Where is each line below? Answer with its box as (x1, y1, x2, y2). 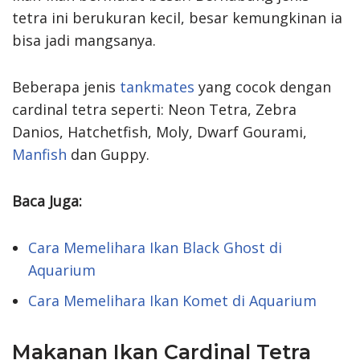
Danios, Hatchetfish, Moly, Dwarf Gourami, (12, 121, 307, 141)
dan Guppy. (67, 144, 149, 164)
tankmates (120, 76, 194, 96)
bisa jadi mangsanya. (12, 30, 156, 50)
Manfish (12, 144, 67, 164)
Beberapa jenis (12, 76, 120, 96)
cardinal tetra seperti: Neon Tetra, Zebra (12, 99, 297, 119)
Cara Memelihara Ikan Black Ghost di (28, 237, 282, 257)
